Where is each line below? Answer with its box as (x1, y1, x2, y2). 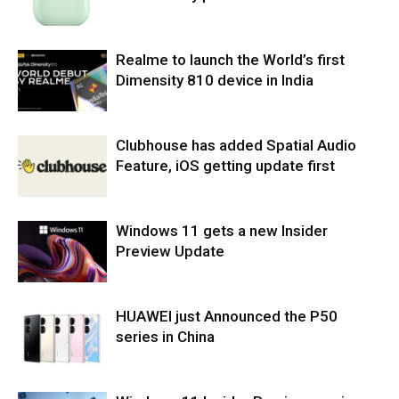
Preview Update (116, 242, 224, 261)
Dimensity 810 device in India (116, 71, 313, 90)
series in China (116, 328, 215, 346)
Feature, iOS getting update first (116, 157, 335, 175)
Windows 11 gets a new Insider (116, 222, 328, 240)
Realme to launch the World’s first (116, 51, 345, 69)
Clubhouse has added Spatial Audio (116, 136, 356, 155)
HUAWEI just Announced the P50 (116, 307, 338, 326)
